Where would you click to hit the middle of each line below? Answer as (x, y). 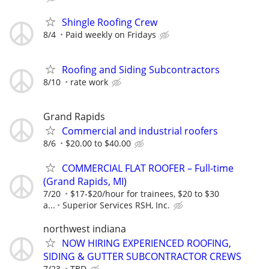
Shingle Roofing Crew (110, 23)
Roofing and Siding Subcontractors (141, 70)
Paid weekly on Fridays (111, 35)
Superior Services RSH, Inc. (116, 205)
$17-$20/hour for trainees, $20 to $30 (145, 193)
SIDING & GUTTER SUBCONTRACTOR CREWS (142, 256)
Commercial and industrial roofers (140, 131)
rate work (89, 82)
